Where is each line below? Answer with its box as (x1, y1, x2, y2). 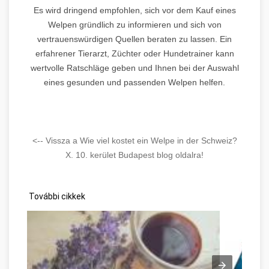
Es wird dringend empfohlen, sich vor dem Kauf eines (33, 5, 236, 15)
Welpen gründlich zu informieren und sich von (47, 19, 222, 29)
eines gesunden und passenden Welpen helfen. (44, 77, 225, 87)
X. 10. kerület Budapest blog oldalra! (65, 150, 204, 160)
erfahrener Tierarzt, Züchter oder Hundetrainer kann (35, 48, 234, 58)
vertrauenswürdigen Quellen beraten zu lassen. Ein (37, 34, 232, 44)
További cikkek (27, 191, 85, 201)
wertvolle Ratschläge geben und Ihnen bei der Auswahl (30, 62, 239, 73)
